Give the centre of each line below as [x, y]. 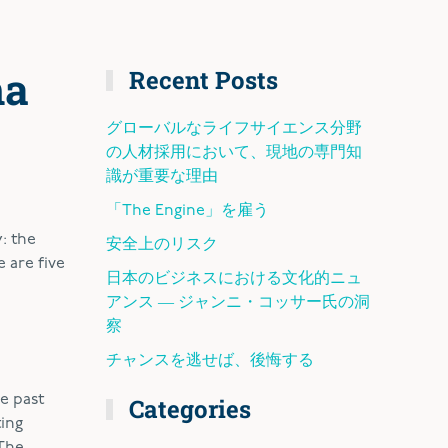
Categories [187, 409]
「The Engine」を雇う [187, 211]
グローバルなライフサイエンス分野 [234, 129]
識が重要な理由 [162, 177]
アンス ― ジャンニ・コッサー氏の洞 [238, 303]
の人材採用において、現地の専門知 [234, 153]
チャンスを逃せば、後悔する [210, 361]
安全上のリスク [162, 245]
